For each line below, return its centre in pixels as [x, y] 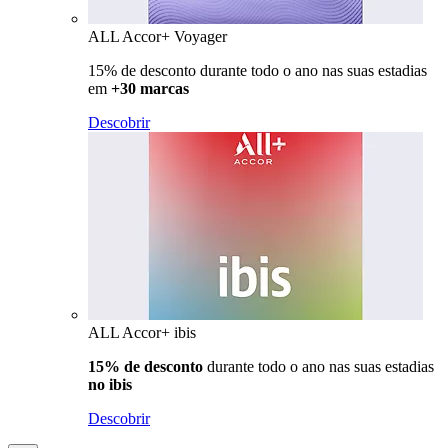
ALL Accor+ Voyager [157, 36]
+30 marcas [156, 88]
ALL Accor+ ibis [142, 332]
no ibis [110, 384]
